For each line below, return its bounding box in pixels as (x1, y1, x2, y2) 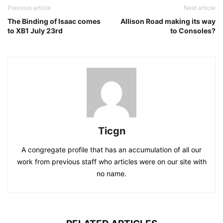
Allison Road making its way (120, 17, 216, 26)
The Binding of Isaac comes (7, 17, 101, 26)
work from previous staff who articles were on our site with (16, 157, 207, 166)
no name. (97, 169, 126, 178)
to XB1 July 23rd (7, 26, 63, 35)
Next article (184, 4, 216, 12)
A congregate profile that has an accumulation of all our (21, 145, 202, 154)
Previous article (7, 4, 51, 12)
